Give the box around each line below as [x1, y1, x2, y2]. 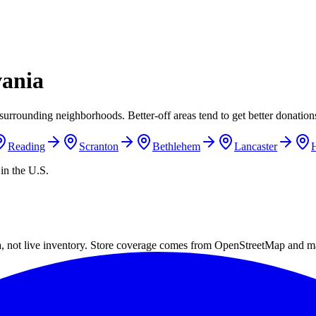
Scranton [79, 140, 119, 152]
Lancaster [234, 140, 277, 152]
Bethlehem [152, 140, 200, 152]
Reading [8, 140, 45, 152]
